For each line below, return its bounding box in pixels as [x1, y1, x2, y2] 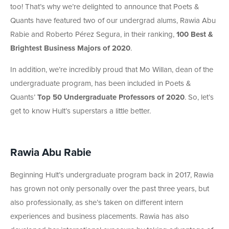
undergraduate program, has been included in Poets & [10, 79, 191, 87]
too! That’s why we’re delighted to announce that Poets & [10, 3, 199, 11]
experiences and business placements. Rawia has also [10, 212, 189, 220]
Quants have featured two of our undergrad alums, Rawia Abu [10, 16, 216, 25]
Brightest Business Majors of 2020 [10, 44, 130, 52]
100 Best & [176, 30, 213, 38]
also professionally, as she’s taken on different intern [10, 198, 183, 207]
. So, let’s [185, 93, 214, 101]
